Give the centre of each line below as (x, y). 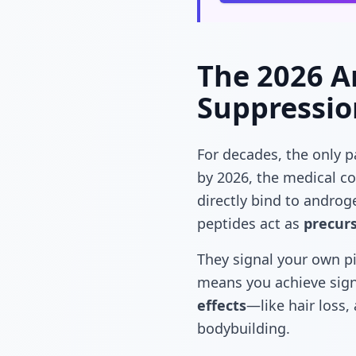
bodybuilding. (244, 328)
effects (222, 305)
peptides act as (250, 223)
